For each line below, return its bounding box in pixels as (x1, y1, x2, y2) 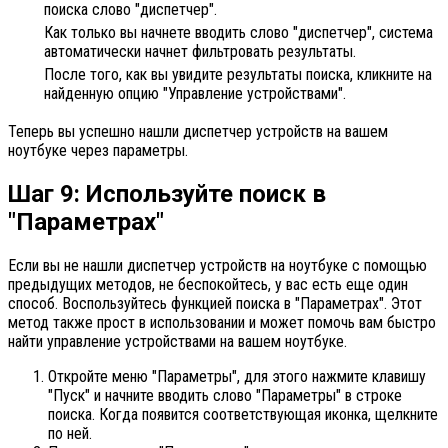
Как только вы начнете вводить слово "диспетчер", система (44, 23, 433, 43)
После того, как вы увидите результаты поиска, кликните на (44, 65, 432, 85)
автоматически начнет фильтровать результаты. (44, 42, 356, 62)
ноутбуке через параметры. (8, 141, 188, 161)
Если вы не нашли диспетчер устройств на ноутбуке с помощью (8, 255, 427, 275)
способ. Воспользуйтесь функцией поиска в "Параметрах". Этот (8, 293, 422, 313)
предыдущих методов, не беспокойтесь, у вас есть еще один (8, 274, 408, 294)
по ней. (48, 423, 92, 443)
